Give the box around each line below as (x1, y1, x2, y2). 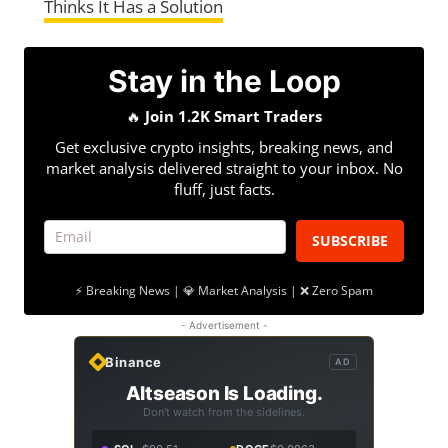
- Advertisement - (180, 318, 268, 331)
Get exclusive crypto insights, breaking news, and (55, 136, 393, 157)
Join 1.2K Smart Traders (145, 105, 322, 126)
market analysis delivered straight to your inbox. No (45, 157, 403, 178)
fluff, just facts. (173, 178, 275, 199)
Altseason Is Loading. (125, 381, 323, 405)
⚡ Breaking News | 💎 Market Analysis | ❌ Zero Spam (75, 281, 373, 299)
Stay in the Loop (107, 62, 341, 99)
